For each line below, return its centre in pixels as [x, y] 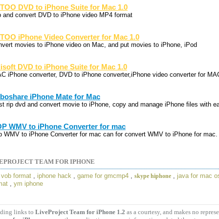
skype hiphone [153, 176]
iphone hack [54, 176]
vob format [16, 176]
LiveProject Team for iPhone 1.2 [80, 212]
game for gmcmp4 [103, 176]
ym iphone [28, 184]
